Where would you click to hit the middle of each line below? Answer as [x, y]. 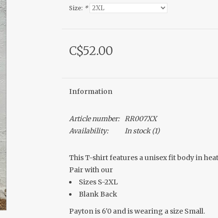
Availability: [89, 131]
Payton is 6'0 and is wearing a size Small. [137, 211]
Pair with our [91, 170]
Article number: [94, 119]
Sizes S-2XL [98, 182]
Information [91, 91]
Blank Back [99, 194]
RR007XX [140, 119]
